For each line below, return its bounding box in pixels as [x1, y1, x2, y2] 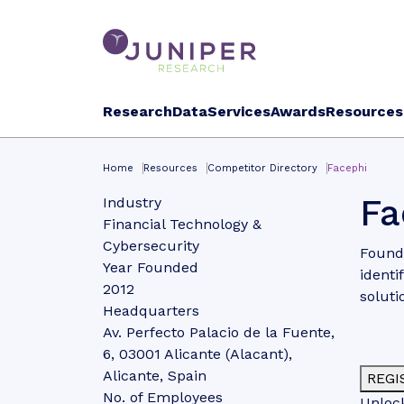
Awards [271, 103, 326, 120]
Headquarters [103, 302, 199, 319]
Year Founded [103, 259, 198, 276]
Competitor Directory [207, 162, 317, 174]
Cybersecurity [103, 237, 199, 254]
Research [103, 103, 172, 120]
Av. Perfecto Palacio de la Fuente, [103, 324, 335, 341]
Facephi [327, 162, 367, 174]
